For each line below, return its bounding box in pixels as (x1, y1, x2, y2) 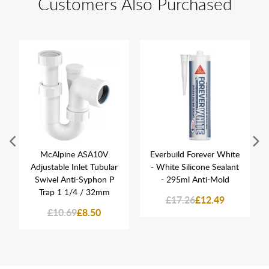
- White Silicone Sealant (151, 161, 239, 173)
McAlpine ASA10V (40, 148, 108, 160)
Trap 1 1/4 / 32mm (38, 186, 110, 198)
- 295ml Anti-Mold (160, 174, 229, 186)
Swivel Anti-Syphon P (34, 174, 114, 186)
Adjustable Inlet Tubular (31, 161, 118, 173)
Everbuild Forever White (150, 148, 240, 160)
